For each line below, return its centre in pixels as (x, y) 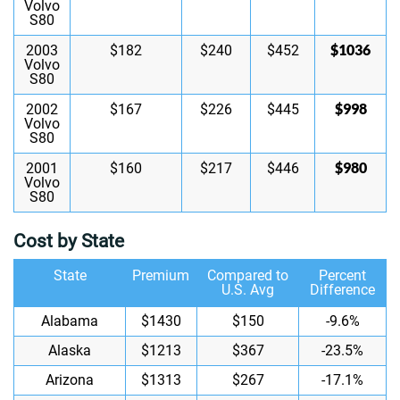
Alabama (70, 321)
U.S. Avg (247, 290)
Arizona (70, 380)
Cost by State (69, 241)
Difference (342, 290)
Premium (161, 275)
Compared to (247, 275)
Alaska (70, 350)
